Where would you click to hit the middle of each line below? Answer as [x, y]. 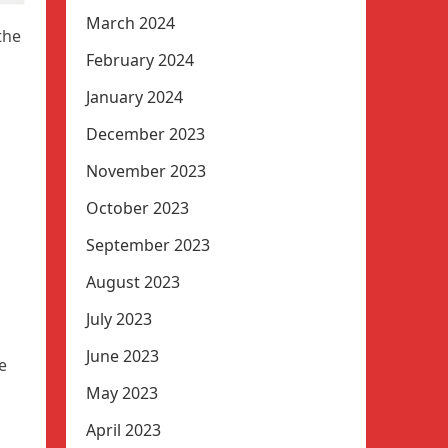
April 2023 [123, 430]
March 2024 [130, 23]
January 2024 [134, 97]
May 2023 [122, 393]
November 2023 [146, 171]
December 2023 [145, 134]
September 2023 [148, 245]
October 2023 [137, 208]
